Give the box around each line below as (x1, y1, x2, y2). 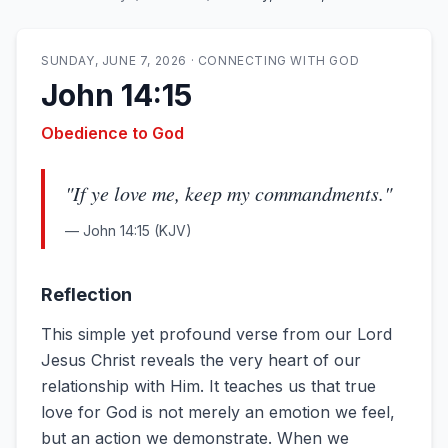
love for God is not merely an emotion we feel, (41, 402, 395, 422)
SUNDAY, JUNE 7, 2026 (41, 53, 187, 68)
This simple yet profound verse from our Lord (41, 324, 392, 344)
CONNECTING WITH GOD (197, 53, 360, 68)
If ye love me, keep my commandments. (73, 180, 384, 206)
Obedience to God (41, 123, 184, 143)
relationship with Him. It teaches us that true (41, 376, 376, 396)
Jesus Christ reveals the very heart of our (41, 350, 361, 370)
